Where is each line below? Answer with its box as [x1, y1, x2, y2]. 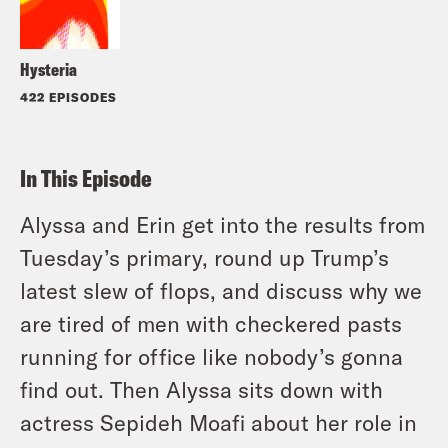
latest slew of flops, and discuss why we [20, 276, 422, 303]
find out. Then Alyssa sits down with [20, 375, 383, 402]
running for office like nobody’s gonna [20, 342, 403, 369]
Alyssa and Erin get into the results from [20, 210, 425, 237]
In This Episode [20, 162, 152, 193]
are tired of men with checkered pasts [20, 309, 402, 336]
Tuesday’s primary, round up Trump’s [20, 243, 389, 270]
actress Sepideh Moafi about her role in [20, 408, 417, 435]
